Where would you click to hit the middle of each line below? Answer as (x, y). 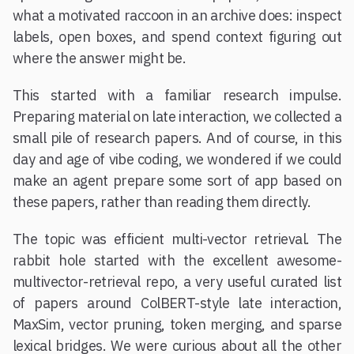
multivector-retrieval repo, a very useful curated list (177, 282)
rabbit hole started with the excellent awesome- (177, 260)
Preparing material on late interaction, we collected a (177, 117)
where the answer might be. (99, 58)
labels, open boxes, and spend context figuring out (177, 37)
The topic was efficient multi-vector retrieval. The (177, 239)
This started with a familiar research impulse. (177, 95)
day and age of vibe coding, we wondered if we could (177, 159)
